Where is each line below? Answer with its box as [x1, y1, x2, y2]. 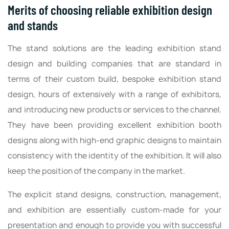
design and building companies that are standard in [8, 58, 221, 69]
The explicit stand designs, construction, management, [8, 189, 221, 200]
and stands [8, 17, 58, 33]
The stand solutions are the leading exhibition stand [8, 42, 221, 54]
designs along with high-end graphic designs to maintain [8, 134, 221, 146]
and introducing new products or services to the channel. [8, 104, 221, 115]
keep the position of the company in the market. [8, 165, 185, 176]
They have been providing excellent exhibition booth [8, 119, 221, 130]
